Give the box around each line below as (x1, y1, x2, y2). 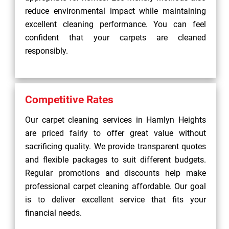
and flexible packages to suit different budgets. (25, 155, 206, 165)
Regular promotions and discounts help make (25, 168, 206, 178)
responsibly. (25, 46, 68, 56)
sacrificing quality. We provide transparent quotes (25, 142, 206, 151)
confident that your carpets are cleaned (25, 33, 206, 42)
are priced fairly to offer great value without (25, 128, 206, 138)
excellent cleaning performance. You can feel (25, 19, 206, 29)
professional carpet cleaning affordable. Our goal (25, 181, 206, 191)
